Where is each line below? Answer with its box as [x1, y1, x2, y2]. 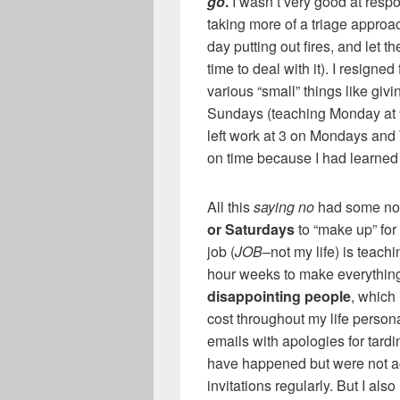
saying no [250, 196, 314, 217]
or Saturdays [207, 218, 295, 239]
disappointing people [207, 285, 351, 306]
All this [207, 196, 250, 217]
